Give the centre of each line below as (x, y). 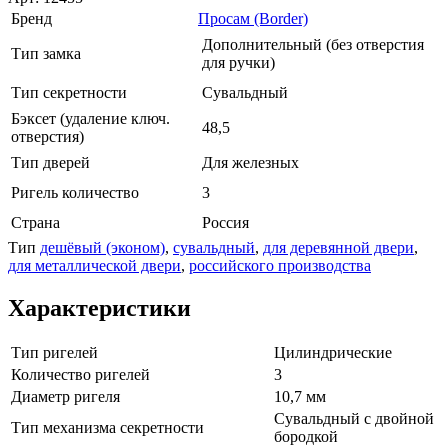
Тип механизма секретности (107, 428)
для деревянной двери (338, 247)
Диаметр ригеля (65, 397)
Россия (225, 222)
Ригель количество (75, 192)
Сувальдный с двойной (354, 419)
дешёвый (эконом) (102, 247)
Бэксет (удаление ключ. (90, 118)
